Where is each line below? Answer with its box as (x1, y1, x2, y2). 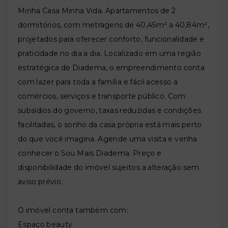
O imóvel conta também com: (18, 206, 128, 215)
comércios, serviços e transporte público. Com (18, 92, 186, 101)
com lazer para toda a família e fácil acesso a (18, 77, 178, 87)
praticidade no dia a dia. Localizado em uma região (18, 49, 201, 59)
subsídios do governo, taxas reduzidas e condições (18, 106, 202, 116)
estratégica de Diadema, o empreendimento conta (18, 63, 205, 73)
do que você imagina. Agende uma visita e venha (18, 134, 197, 144)
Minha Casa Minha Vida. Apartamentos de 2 (18, 6, 176, 16)
